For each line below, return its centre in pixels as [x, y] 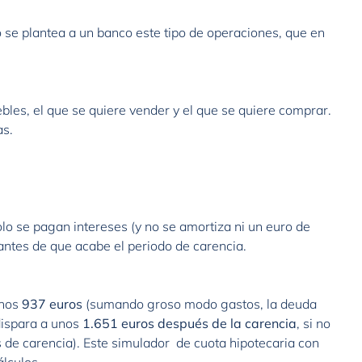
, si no [314, 323]
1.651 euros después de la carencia [189, 323]
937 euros [52, 304]
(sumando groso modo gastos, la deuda [200, 304]
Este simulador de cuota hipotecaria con [201, 343]
